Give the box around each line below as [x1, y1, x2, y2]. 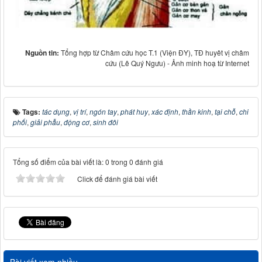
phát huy [120, 106, 148, 117]
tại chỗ [215, 106, 236, 117]
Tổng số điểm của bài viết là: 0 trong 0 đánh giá [13, 157, 163, 167]
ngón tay [89, 106, 117, 117]
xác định [151, 106, 178, 117]
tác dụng [42, 106, 70, 117]
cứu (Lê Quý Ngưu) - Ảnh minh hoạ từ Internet [105, 58, 249, 68]
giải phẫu [30, 117, 60, 127]
